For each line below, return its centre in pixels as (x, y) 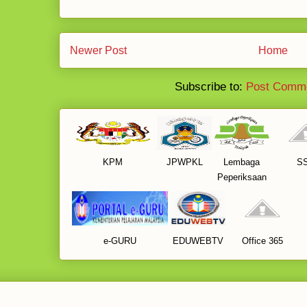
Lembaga (242, 162)
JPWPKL (184, 162)
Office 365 (262, 241)
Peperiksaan (242, 177)
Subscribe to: (210, 87)
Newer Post (98, 50)
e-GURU (120, 241)
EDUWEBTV (198, 241)
